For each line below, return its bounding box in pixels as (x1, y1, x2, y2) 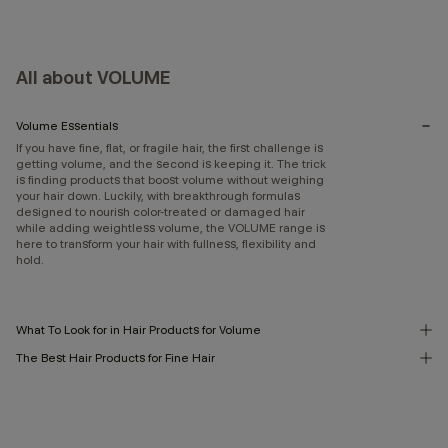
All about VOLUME (16, 66, 170, 89)
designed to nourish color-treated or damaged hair (16, 204, 305, 219)
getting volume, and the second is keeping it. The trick (16, 156, 326, 171)
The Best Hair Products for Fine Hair (16, 350, 215, 365)
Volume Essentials (16, 118, 118, 133)
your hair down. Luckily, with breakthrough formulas (16, 188, 300, 203)
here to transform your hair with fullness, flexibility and (16, 236, 316, 251)
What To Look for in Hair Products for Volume (16, 322, 261, 337)
